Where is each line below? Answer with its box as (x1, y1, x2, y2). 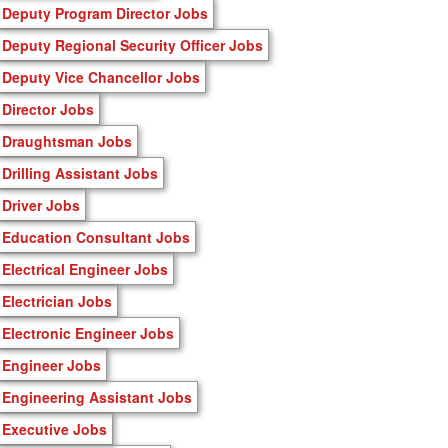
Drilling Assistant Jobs (2, 162, 158, 183)
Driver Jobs (2, 194, 80, 215)
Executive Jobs (2, 418, 107, 439)
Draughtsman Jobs (2, 130, 132, 151)
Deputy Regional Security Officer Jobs (2, 34, 263, 55)
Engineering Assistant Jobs (2, 386, 192, 407)
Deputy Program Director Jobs (2, 2, 208, 23)
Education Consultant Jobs (2, 226, 190, 247)
